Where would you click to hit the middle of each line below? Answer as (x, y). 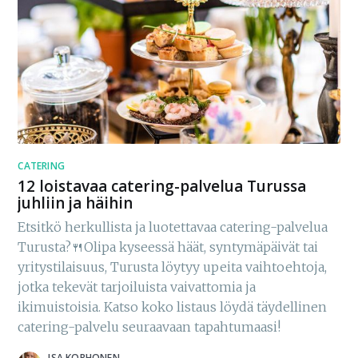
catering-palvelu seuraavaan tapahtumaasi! (149, 327)
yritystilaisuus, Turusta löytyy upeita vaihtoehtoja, (173, 267)
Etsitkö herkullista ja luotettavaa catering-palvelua (173, 227)
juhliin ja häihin (76, 203)
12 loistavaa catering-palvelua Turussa (162, 186)
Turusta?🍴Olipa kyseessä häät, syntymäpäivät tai (168, 247)
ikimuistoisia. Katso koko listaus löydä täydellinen (173, 307)
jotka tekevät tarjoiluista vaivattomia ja (137, 287)
